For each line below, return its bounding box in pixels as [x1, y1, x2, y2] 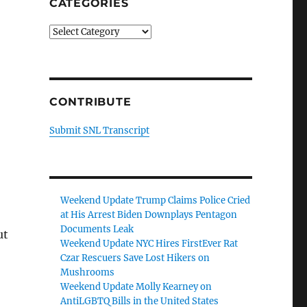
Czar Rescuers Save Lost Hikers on [60, 252, 210, 264]
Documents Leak [60, 223, 134, 235]
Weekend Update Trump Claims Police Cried [60, 195, 251, 206]
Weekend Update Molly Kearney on [60, 281, 212, 293]
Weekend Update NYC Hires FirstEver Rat [60, 238, 238, 249]
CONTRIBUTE [49, 95, 132, 108]
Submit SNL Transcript [49, 125, 149, 136]
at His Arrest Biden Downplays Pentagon [60, 209, 238, 221]
